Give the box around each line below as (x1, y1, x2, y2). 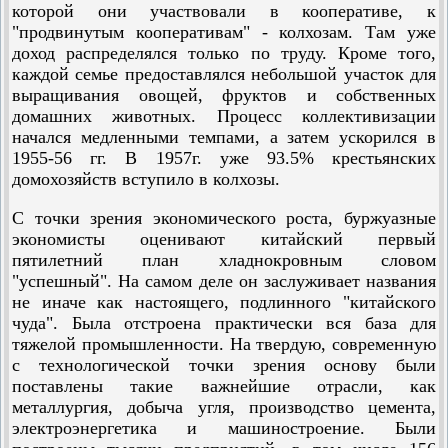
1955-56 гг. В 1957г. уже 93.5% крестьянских (12, 148, 436, 168)
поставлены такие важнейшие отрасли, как (12, 376, 436, 396)
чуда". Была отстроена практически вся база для (12, 313, 436, 333)
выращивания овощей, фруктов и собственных (12, 85, 436, 105)
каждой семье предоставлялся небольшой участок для (12, 64, 436, 84)
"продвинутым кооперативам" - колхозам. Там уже (12, 22, 436, 42)
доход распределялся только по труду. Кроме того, (12, 43, 436, 63)
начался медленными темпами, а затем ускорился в (12, 127, 436, 147)
